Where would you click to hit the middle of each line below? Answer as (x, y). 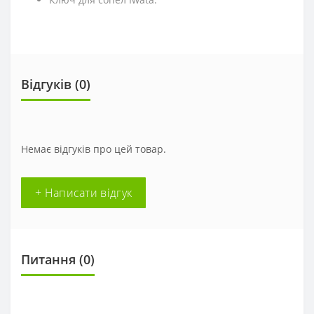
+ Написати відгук (84, 192)
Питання (48, 259)
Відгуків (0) (56, 84)
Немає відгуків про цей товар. (94, 149)
